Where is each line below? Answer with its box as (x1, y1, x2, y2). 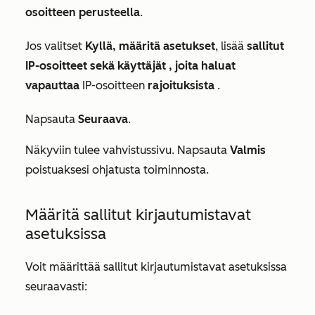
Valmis (230, 143, 266, 157)
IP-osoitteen (82, 78, 145, 92)
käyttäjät (117, 58, 169, 72)
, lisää (215, 39, 247, 53)
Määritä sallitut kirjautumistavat (25, 205, 251, 224)
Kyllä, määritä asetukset (85, 39, 215, 53)
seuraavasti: (25, 279, 87, 293)
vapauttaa (25, 78, 82, 92)
